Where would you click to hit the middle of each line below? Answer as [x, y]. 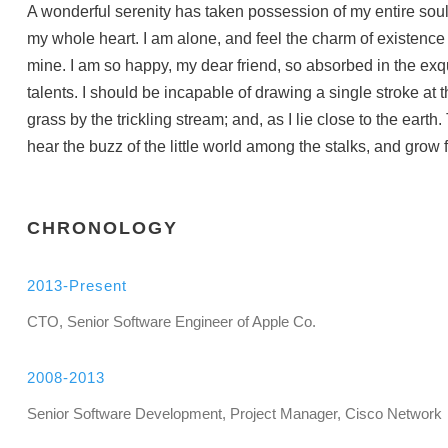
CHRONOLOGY [102, 228]
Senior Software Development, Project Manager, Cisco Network [234, 413]
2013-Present [76, 285]
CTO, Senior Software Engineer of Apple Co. [171, 321]
